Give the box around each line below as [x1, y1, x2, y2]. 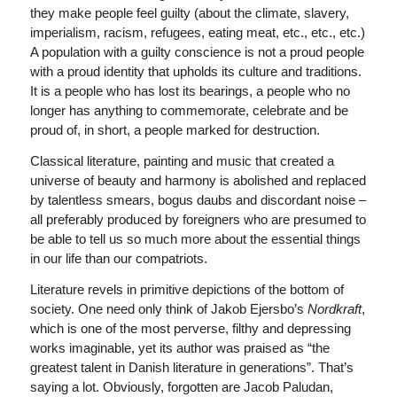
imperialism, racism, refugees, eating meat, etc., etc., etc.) [29, 25, 365, 40]
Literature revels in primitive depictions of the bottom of [29, 281, 344, 297]
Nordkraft [307, 300, 362, 316]
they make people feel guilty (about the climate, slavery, [29, 5, 349, 20]
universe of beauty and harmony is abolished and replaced [29, 172, 366, 188]
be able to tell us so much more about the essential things [29, 230, 361, 246]
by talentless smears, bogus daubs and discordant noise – [29, 191, 366, 207]
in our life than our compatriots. [29, 250, 207, 266]
